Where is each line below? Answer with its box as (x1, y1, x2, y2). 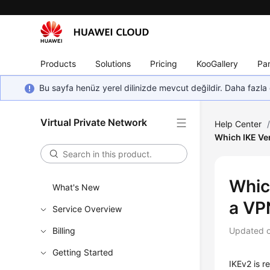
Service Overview (52, 204, 122, 214)
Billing (52, 225, 76, 236)
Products (40, 58, 77, 69)
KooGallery (196, 58, 239, 69)
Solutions (95, 58, 131, 69)
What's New (52, 182, 100, 192)
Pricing (150, 58, 178, 69)
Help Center (215, 119, 262, 129)
